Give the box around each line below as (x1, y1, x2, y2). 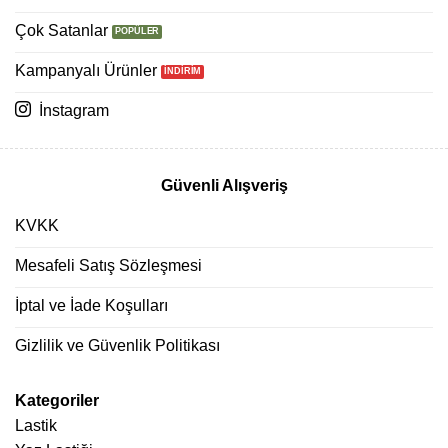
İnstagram (39, 101, 109, 119)
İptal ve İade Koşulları (15, 296, 168, 314)
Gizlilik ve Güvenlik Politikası (15, 336, 220, 354)
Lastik (15, 417, 57, 435)
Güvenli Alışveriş (160, 177, 288, 195)
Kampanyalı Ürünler (15, 61, 157, 79)
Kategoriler (15, 392, 99, 410)
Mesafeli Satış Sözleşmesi (15, 256, 202, 274)
